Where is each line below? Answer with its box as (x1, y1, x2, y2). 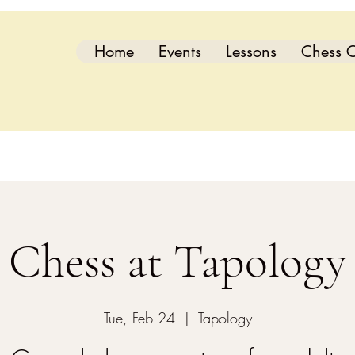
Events (158, 41, 201, 62)
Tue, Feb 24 (103, 308, 175, 327)
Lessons (226, 41, 277, 62)
